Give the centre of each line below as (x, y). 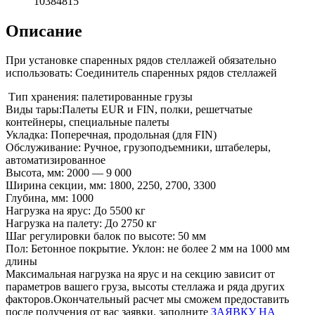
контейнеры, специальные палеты (88, 122)
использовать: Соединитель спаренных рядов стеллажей (141, 73)
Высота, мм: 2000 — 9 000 (69, 173)
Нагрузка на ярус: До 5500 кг (76, 211)
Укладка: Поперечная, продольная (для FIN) (111, 135)
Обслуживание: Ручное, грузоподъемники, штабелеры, (138, 148)
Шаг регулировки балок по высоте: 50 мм (106, 236)
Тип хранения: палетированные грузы (99, 97)
